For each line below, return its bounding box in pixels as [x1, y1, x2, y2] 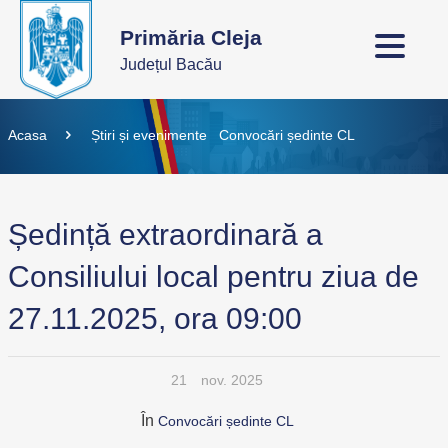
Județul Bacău [120, 56, 222, 73]
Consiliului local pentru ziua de [8, 260, 419, 293]
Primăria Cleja [120, 26, 262, 49]
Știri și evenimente [90, 127, 207, 143]
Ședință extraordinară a [8, 218, 323, 251]
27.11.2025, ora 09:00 [8, 302, 302, 335]
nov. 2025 [201, 372, 263, 388]
